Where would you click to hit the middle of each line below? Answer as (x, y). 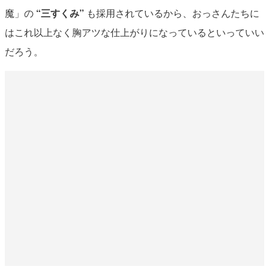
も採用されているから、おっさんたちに (171, 13)
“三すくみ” (60, 13)
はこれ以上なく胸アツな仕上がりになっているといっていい (134, 32)
